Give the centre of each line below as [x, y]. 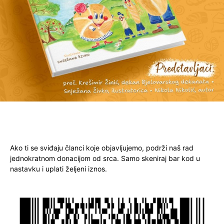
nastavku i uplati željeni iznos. [58, 169]
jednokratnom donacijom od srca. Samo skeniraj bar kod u [105, 158]
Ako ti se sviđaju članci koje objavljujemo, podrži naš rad [102, 148]
